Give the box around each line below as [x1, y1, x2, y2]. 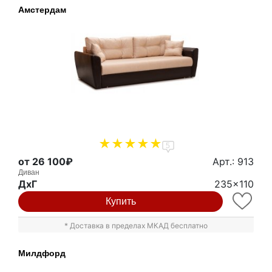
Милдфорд [18, 248, 66, 258]
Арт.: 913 [212, 155, 254, 168]
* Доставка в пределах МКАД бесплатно [64, 220, 208, 230]
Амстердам [18, 5, 66, 15]
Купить [105, 195, 136, 206]
